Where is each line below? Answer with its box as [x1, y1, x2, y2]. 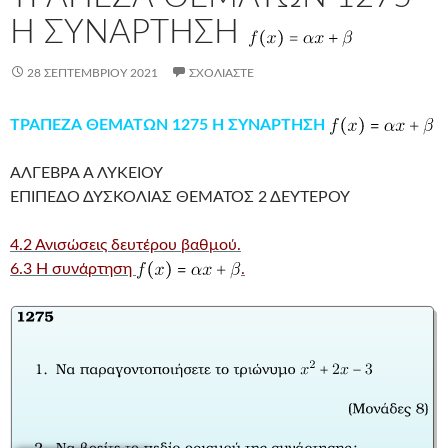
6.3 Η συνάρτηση [10, 260, 136, 277]
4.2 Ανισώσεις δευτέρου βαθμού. [10, 236, 241, 253]
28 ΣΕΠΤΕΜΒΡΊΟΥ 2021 [27, 66, 158, 79]
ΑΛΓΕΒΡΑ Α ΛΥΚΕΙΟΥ [10, 164, 163, 181]
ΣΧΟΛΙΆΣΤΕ [189, 66, 254, 79]
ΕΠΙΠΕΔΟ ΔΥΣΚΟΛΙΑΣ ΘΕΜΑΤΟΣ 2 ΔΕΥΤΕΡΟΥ [10, 188, 350, 205]
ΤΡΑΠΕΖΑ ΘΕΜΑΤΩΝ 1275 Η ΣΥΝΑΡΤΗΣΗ [10, 116, 329, 133]
